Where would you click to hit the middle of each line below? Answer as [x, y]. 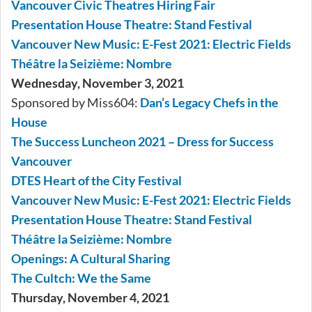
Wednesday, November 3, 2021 [97, 83]
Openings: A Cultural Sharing [91, 259]
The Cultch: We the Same [81, 278]
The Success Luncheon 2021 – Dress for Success [142, 142]
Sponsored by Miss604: [76, 103]
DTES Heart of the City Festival [96, 181]
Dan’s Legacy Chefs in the [209, 103]
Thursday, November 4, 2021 [90, 298]
